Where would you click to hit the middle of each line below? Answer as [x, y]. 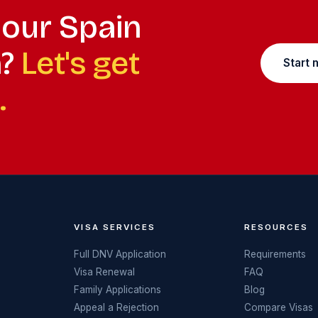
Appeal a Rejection [117, 307]
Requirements [275, 254]
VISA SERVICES [115, 227]
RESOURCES [276, 227]
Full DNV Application [120, 254]
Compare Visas [278, 307]
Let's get [81, 63]
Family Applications [118, 289]
